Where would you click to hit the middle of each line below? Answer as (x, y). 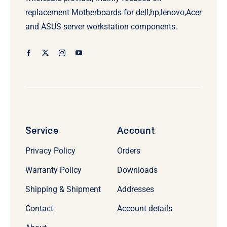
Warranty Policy (53, 170)
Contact (39, 208)
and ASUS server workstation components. (101, 26)
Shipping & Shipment (63, 189)
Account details (144, 208)
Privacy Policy (50, 150)
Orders (128, 150)
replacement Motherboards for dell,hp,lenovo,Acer (113, 12)
